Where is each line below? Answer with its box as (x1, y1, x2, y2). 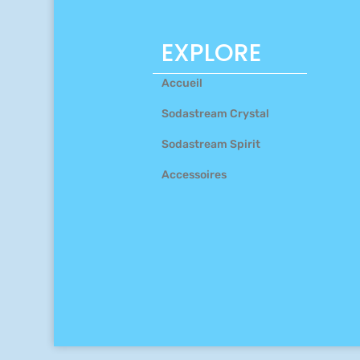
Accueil (161, 76, 202, 91)
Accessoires (161, 168, 227, 182)
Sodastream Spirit (161, 137, 260, 152)
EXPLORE (161, 36, 261, 71)
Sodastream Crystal (161, 107, 269, 121)
